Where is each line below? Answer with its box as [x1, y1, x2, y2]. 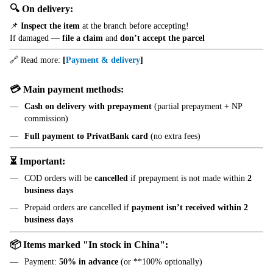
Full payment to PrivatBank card [24, 131, 148, 141]
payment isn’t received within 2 [132, 203, 248, 213]
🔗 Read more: [10, 55, 63, 65]
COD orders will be [24, 173, 94, 183]
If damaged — [10, 34, 62, 43]
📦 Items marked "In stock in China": [10, 239, 168, 251]
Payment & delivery [66, 55, 140, 65]
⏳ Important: [10, 155, 65, 167]
